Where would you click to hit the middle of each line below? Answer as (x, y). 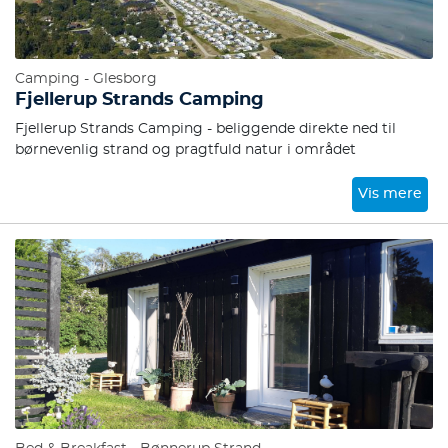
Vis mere (390, 194)
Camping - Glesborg (86, 79)
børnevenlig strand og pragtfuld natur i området (185, 150)
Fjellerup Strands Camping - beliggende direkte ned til (205, 129)
